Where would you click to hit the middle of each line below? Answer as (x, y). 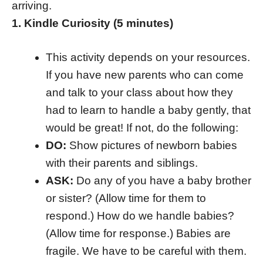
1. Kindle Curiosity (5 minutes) (92, 23)
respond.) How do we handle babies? (140, 216)
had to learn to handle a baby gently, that (148, 110)
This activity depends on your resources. (148, 58)
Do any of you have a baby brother (162, 181)
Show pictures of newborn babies (151, 146)
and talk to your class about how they (139, 93)
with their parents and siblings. (122, 163)
